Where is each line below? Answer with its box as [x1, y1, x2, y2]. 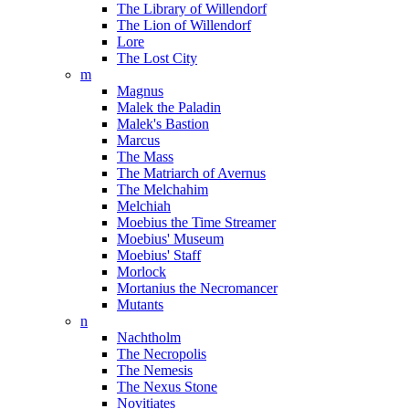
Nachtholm [117, 330, 181, 345]
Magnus [117, 83, 163, 99]
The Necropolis [117, 346, 206, 362]
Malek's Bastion [117, 116, 209, 131]
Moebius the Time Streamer [117, 215, 276, 230]
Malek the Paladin [117, 100, 221, 115]
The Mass [117, 149, 173, 164]
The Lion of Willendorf [117, 17, 251, 33]
